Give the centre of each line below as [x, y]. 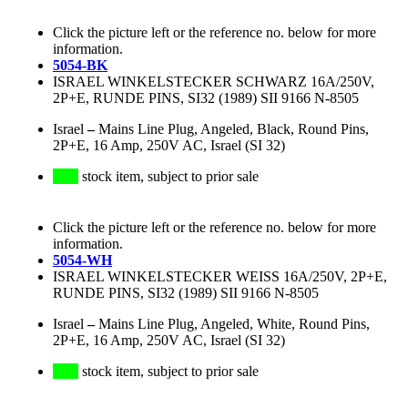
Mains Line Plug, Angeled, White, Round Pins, [234, 324]
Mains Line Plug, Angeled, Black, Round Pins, [234, 129]
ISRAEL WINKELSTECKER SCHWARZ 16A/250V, [214, 82]
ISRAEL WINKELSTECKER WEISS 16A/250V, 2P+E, [220, 277]
